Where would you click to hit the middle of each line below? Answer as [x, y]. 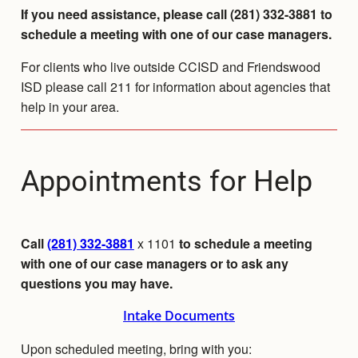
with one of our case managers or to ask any [154, 264]
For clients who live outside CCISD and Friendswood [170, 67]
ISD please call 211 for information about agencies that [175, 87]
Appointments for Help [166, 182]
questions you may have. [96, 284]
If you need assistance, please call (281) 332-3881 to [176, 14]
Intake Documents [179, 316]
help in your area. [70, 107]
